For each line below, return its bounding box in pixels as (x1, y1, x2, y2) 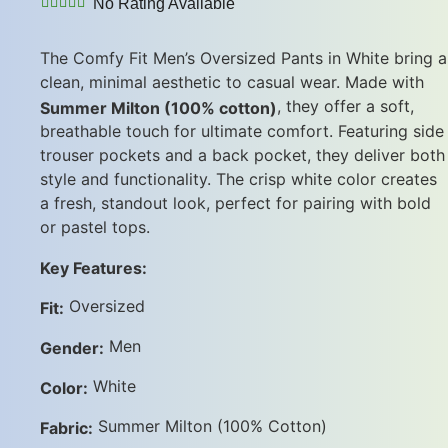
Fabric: (40, 417, 93, 438)
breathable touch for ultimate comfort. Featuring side (40, 121, 444, 142)
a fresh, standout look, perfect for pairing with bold (40, 193, 431, 214)
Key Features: (40, 257, 147, 278)
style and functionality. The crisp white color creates (40, 169, 437, 190)
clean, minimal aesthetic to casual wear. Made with (40, 71, 424, 92)
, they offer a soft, (277, 95, 414, 116)
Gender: (40, 337, 104, 358)
